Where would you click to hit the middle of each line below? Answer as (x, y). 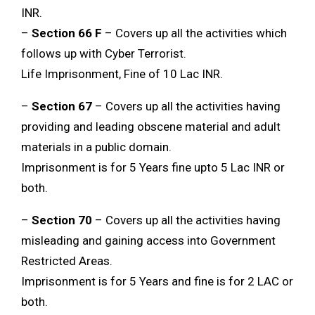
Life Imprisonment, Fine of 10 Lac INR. (122, 74)
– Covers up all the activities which (194, 33)
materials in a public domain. (96, 147)
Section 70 (62, 220)
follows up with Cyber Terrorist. (104, 54)
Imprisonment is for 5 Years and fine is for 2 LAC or (157, 282)
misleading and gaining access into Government (148, 241)
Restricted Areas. (67, 261)
